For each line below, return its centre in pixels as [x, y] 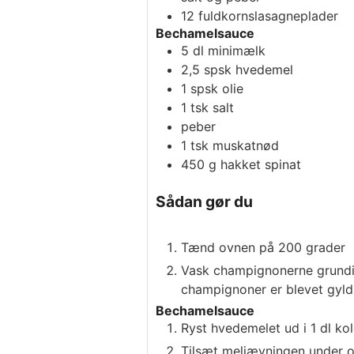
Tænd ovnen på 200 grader [263, 247]
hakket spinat [261, 165]
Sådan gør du [204, 202]
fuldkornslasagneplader [268, 16]
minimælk [237, 51]
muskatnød [246, 146]
